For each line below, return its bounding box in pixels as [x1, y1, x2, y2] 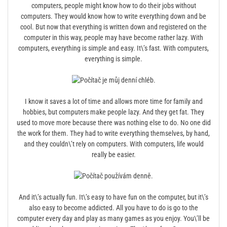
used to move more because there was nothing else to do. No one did [16, 119, 211, 127]
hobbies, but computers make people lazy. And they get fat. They [23, 108, 204, 116]
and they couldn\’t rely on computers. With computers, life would [23, 140, 204, 148]
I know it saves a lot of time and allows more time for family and [24, 97, 203, 105]
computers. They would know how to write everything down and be [21, 12, 206, 20]
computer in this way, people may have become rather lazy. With [24, 33, 203, 42]
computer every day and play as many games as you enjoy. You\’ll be [17, 214, 210, 222]
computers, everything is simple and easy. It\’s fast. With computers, [18, 44, 209, 52]
